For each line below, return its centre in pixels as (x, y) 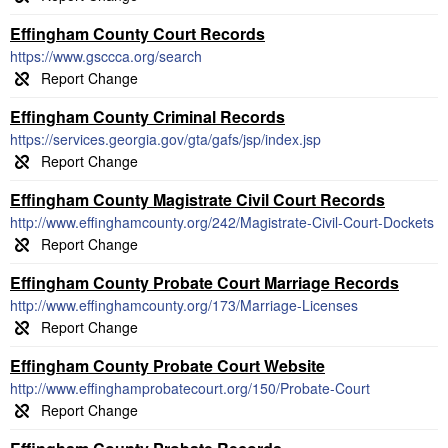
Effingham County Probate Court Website (167, 365)
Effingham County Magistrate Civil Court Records (197, 199)
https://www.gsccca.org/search (106, 56)
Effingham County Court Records (137, 33)
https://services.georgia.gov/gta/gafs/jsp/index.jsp (165, 139)
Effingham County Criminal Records (147, 116)
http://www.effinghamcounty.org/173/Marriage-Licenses (184, 305)
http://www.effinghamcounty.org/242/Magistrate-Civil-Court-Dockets (222, 222)
